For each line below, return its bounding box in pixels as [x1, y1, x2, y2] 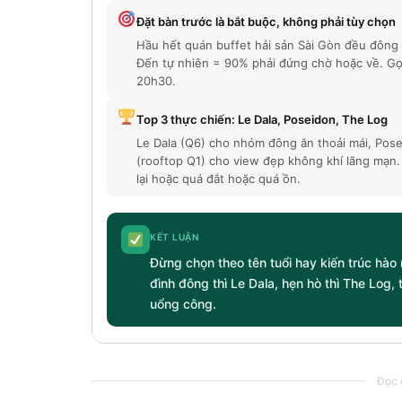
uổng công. [150, 295, 216, 311]
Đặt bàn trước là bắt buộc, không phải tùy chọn [135, 14, 396, 30]
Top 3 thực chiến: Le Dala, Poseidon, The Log [135, 112, 388, 127]
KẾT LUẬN [150, 231, 199, 242]
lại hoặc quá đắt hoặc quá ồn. [135, 171, 301, 187]
